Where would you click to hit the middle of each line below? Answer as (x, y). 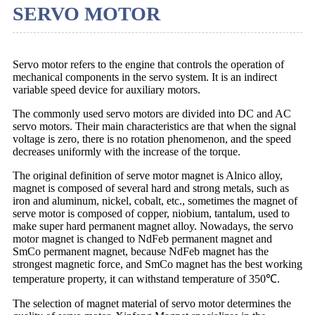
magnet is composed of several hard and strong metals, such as (151, 188)
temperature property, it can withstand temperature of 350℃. (146, 278)
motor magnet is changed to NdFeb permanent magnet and (142, 238)
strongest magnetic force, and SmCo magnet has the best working (157, 264)
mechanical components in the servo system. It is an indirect (145, 77)
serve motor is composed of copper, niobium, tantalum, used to (151, 213)
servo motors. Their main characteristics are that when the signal (154, 126)
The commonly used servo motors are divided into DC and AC (152, 113)
